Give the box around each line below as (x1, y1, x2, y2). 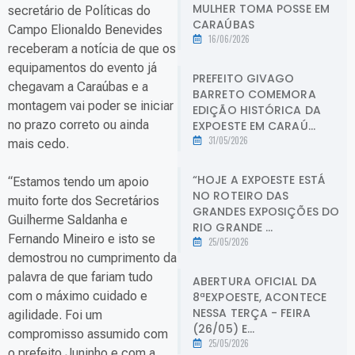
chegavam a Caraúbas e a (8, 79, 148, 95)
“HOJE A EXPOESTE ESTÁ (193, 171, 326, 188)
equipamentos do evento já (8, 60, 157, 76)
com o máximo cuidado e (8, 288, 147, 304)
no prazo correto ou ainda (8, 117, 149, 133)
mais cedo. (8, 136, 69, 152)
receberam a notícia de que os (8, 41, 176, 57)
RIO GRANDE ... (193, 219, 273, 235)
